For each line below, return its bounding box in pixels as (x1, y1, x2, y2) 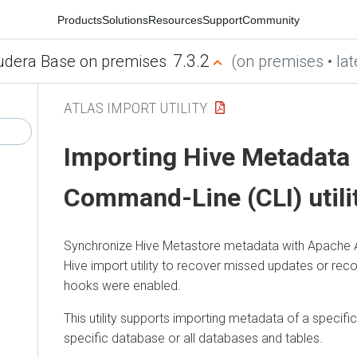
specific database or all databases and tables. (64, 330, 323, 346)
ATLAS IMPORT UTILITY (64, 98, 207, 117)
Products (57, 13, 102, 26)
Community (242, 13, 300, 26)
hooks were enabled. (64, 277, 181, 293)
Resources (148, 13, 202, 26)
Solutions (102, 13, 148, 26)
